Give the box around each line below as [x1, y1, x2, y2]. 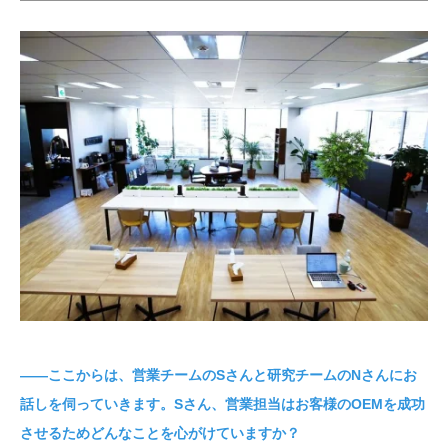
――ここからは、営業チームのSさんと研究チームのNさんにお [20, 366, 417, 383]
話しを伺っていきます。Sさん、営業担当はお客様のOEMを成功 [20, 395, 425, 412]
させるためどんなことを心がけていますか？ [20, 424, 300, 441]
